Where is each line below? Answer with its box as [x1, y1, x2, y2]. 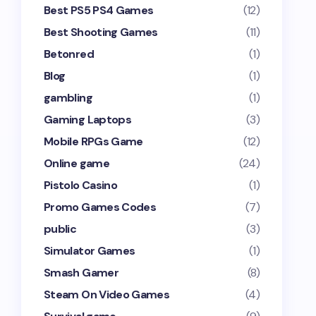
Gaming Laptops [44, 112, 132, 127]
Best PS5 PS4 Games [44, 3, 154, 18]
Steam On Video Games [44, 287, 170, 302]
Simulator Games [44, 243, 135, 258]
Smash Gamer [44, 265, 119, 280]
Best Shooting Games [44, 25, 158, 39]
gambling [44, 90, 92, 105]
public [44, 221, 77, 236]
